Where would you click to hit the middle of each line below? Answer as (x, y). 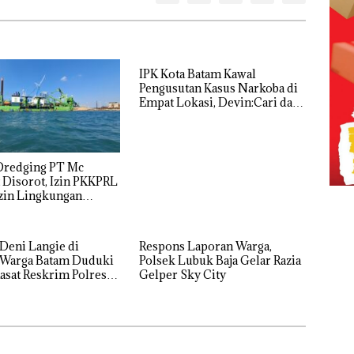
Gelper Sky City (182, 274)
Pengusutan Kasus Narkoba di (218, 88)
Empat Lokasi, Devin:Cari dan (219, 102)
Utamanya (166, 130)
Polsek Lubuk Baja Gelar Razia (220, 260)
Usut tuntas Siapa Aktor (202, 116)
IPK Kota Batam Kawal (197, 73)
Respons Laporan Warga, (205, 246)
